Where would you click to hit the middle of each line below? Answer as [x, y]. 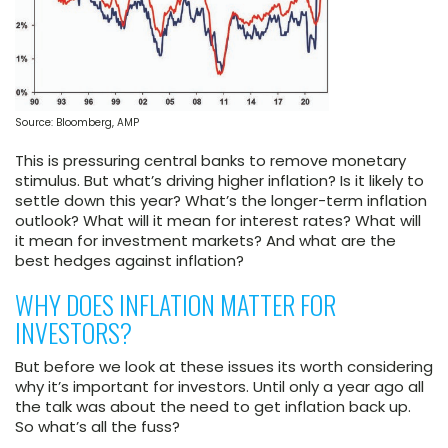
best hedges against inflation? [129, 261]
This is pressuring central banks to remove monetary [210, 161]
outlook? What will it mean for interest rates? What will [218, 221]
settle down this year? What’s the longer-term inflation [221, 201]
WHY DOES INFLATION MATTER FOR [175, 305]
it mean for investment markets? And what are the [205, 241]
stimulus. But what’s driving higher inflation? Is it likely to [219, 181]
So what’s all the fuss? [97, 427]
